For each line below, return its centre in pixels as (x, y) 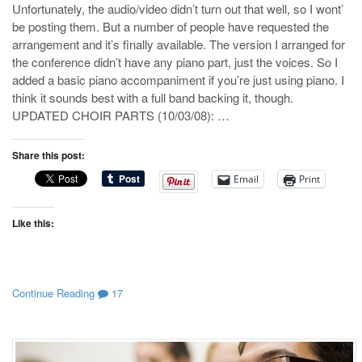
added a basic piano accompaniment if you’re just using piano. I (178, 80)
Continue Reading (53, 293)
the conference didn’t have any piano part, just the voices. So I (175, 62)
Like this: (33, 223)
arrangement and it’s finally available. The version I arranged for (179, 44)
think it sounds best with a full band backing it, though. (153, 98)
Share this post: (48, 156)
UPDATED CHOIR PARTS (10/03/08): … (121, 116)
